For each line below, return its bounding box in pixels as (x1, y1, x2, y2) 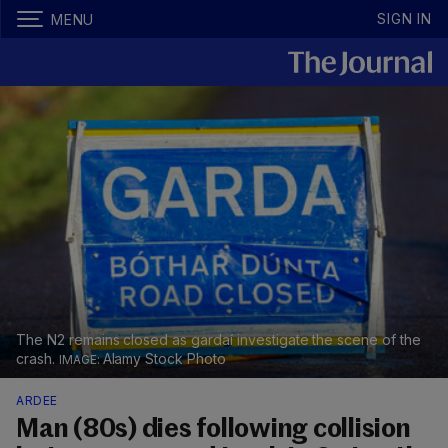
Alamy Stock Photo (102, 350, 226, 368)
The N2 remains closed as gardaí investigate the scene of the (16, 331, 421, 349)
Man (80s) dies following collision (16, 417, 411, 444)
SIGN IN (377, 10, 432, 27)
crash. (16, 350, 59, 368)
